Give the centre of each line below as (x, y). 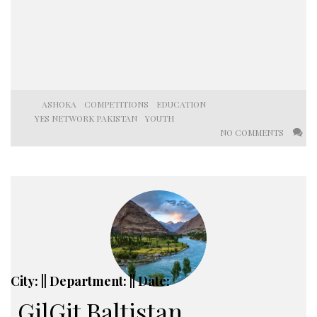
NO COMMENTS (253, 132)
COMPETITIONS (116, 104)
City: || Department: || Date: (90, 281)
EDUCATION (181, 104)
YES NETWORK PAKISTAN (86, 118)
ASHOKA (59, 104)
